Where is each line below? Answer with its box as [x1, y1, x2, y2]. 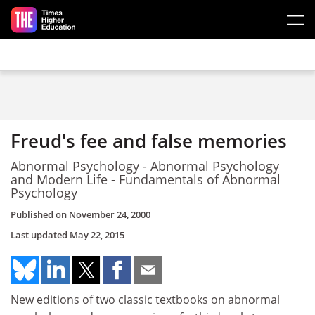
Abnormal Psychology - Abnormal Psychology [11, 157, 279, 174]
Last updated [11, 229, 70, 241]
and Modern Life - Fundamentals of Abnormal [11, 170, 281, 188]
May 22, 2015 [70, 229, 124, 241]
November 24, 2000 [69, 208, 150, 221]
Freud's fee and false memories [11, 128, 287, 153]
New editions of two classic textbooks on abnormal [11, 292, 280, 307]
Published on [11, 208, 69, 221]
